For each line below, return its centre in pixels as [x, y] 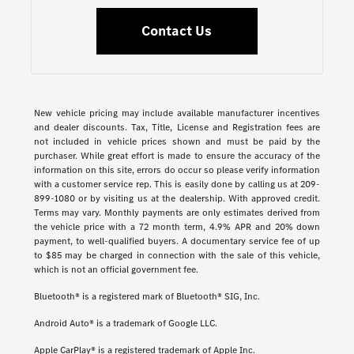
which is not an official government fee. [116, 270]
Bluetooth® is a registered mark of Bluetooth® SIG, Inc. [147, 297]
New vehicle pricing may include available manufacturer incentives [177, 113]
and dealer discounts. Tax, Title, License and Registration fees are [177, 128]
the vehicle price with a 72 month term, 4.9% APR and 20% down [177, 227]
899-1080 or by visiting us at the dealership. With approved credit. [177, 199]
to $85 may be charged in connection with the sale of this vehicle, [177, 256]
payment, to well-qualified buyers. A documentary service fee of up [177, 241]
